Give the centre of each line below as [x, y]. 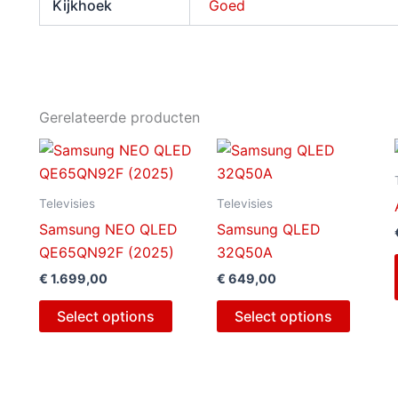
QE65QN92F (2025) [107, 252]
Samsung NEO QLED [108, 229]
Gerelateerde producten [119, 117]
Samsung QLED [268, 229]
